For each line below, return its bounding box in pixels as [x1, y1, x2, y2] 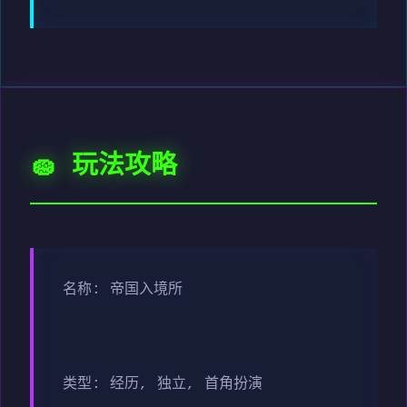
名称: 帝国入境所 [63, 282, 183, 299]
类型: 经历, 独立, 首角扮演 [63, 376, 263, 393]
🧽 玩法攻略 [30, 152, 177, 183]
